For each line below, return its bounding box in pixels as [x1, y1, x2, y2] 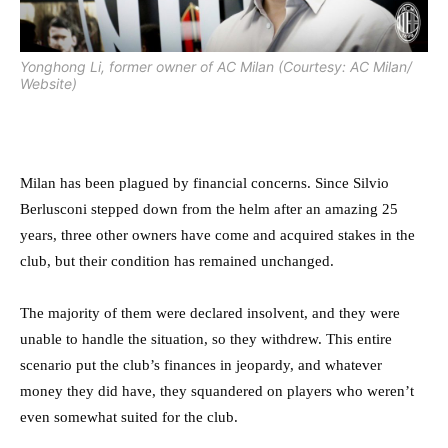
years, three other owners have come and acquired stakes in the [20, 227, 415, 244]
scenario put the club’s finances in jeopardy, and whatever [20, 357, 382, 374]
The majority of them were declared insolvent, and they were [20, 305, 400, 322]
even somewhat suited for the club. [20, 409, 238, 426]
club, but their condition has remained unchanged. [20, 253, 338, 270]
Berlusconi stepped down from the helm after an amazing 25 [20, 201, 398, 218]
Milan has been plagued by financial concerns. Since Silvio [20, 175, 389, 192]
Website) [20, 75, 77, 93]
